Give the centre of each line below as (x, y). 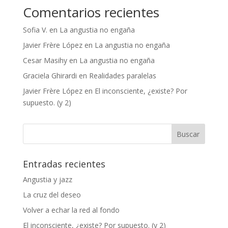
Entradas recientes (64, 164)
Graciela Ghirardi (50, 75)
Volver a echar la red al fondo (71, 210)
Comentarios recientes (91, 12)
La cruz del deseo (52, 194)
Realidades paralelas (122, 75)
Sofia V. (35, 30)
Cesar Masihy (45, 60)
